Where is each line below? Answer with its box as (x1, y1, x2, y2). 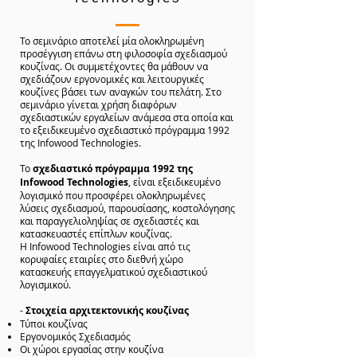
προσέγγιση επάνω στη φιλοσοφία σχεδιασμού (20, 47, 227, 61)
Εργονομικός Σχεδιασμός (20, 330, 131, 343)
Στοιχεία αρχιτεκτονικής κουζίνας (25, 304, 189, 318)
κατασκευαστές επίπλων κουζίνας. (20, 227, 172, 241)
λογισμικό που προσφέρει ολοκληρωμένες (20, 189, 206, 202)
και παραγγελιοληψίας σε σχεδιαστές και (20, 214, 199, 228)
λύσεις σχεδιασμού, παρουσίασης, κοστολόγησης (20, 202, 235, 215)
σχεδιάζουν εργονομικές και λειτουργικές (20, 73, 204, 86)
